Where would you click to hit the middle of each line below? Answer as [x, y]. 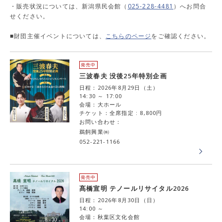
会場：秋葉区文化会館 [110, 217]
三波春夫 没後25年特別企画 [123, 76]
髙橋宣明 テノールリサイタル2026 [134, 188]
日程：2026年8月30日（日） [119, 200]
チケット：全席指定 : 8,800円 [121, 113]
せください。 [30, 16]
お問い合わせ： [101, 122]
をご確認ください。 [181, 36]
